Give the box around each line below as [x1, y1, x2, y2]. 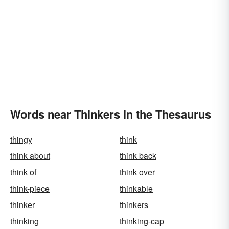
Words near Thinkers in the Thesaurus [10, 106, 211, 122]
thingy [10, 133, 32, 145]
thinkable [120, 182, 153, 194]
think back [120, 150, 156, 162]
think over [120, 166, 155, 178]
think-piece [10, 182, 50, 194]
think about [10, 150, 50, 162]
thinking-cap [120, 215, 164, 227]
